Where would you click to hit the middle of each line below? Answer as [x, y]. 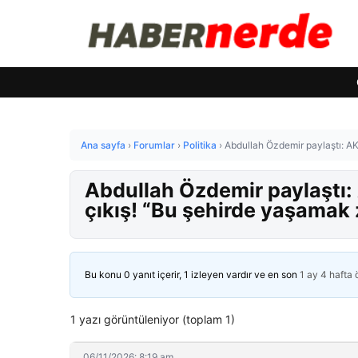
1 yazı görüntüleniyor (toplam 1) [153, 319]
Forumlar [154, 145]
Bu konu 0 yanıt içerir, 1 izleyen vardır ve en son [192, 274]
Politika [200, 145]
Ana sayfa [103, 145]
